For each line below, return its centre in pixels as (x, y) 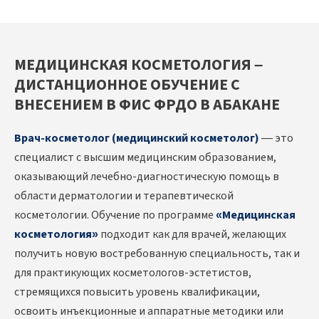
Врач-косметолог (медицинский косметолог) (137, 138)
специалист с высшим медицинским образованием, (145, 158)
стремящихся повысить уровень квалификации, (137, 292)
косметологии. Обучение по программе (115, 215)
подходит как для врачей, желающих (192, 235)
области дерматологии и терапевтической (124, 196)
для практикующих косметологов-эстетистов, (133, 273)
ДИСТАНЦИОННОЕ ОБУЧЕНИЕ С (127, 85)
